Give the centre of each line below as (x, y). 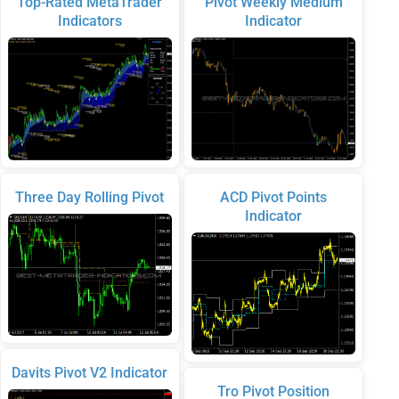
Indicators (90, 21)
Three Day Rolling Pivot (90, 197)
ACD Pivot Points (274, 197)
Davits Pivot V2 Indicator (90, 373)
